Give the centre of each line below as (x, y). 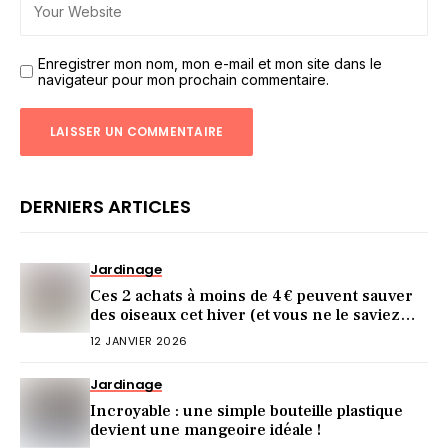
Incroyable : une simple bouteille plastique (246, 410)
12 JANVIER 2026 (139, 340)
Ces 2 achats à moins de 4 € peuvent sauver (251, 295)
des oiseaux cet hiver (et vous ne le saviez (245, 314)
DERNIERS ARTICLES (105, 206)
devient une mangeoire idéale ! (205, 429)
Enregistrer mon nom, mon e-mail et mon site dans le (210, 63)
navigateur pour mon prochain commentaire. (183, 79)
